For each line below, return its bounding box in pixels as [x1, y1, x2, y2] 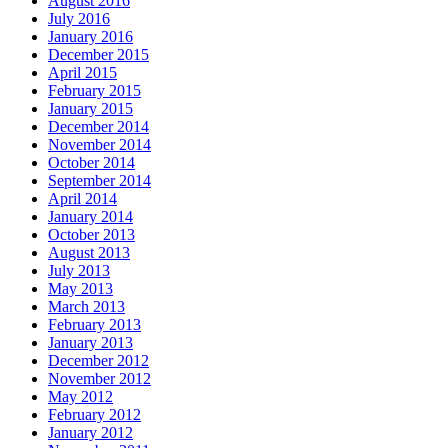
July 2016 [48, 9, 110, 27]
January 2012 [48, 423, 133, 441]
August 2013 [48, 243, 130, 261]
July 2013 [48, 261, 110, 279]
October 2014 [48, 153, 135, 171]
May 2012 [48, 387, 113, 405]
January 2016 [48, 27, 133, 45]
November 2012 [48, 369, 151, 387]
